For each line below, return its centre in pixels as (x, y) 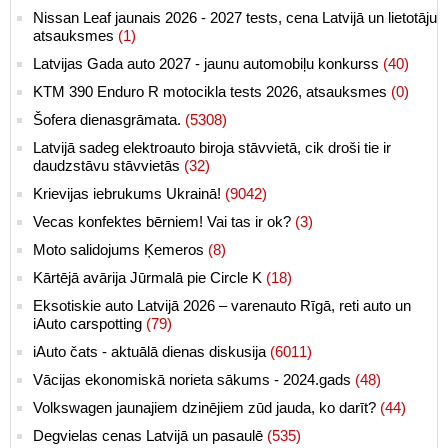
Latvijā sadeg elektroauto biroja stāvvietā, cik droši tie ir (212, 148)
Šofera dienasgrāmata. (109, 120)
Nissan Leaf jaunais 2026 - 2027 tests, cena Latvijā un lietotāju (235, 18)
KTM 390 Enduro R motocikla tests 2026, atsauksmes (212, 92)
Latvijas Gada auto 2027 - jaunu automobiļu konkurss (208, 64)
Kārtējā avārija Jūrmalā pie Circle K (149, 278)
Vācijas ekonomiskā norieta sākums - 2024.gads (194, 380)
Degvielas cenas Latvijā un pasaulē (150, 436)
